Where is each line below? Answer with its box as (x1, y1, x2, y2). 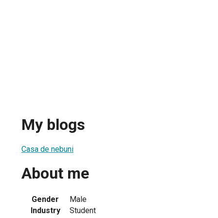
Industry (30, 205, 60, 215)
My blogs (21, 115, 85, 134)
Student (70, 205, 96, 215)
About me (21, 164, 89, 183)
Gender (32, 194, 59, 204)
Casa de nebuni (21, 144, 73, 154)
